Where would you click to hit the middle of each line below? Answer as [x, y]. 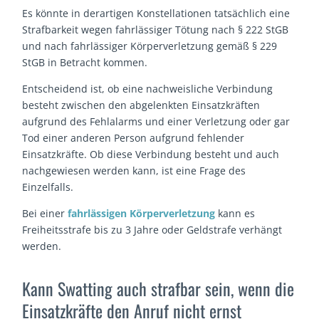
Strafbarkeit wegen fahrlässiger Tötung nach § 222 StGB [156, 30]
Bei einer [45, 214]
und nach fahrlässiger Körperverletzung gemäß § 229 [150, 46]
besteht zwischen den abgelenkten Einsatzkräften [141, 105]
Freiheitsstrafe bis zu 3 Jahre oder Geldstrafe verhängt [152, 230]
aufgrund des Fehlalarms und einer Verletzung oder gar [156, 122]
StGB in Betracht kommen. [85, 63]
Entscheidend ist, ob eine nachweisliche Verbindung [148, 89]
